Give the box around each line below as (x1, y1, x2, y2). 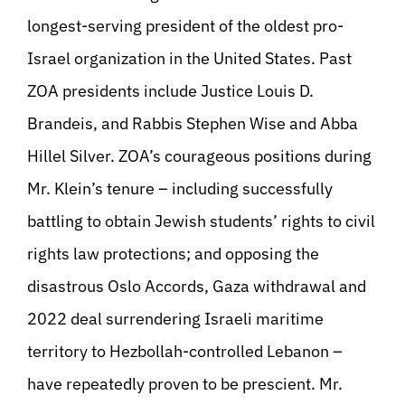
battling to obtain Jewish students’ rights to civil (27, 211, 375, 231)
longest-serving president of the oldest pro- (27, 15, 344, 36)
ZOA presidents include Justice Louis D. (27, 80, 314, 101)
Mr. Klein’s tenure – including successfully (27, 178, 333, 199)
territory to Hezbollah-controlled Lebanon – (27, 341, 343, 362)
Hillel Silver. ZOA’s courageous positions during (27, 146, 372, 166)
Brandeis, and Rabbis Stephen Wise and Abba (27, 113, 358, 134)
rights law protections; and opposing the (27, 243, 319, 264)
